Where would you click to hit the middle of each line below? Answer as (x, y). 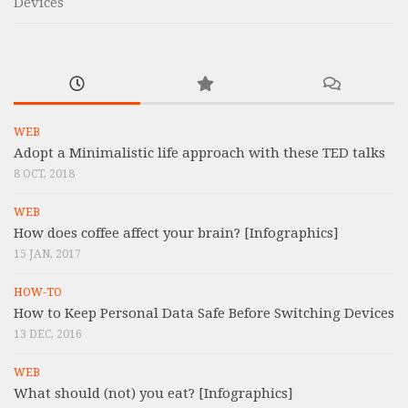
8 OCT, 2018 (44, 173)
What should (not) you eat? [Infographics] (153, 393)
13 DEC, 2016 (48, 334)
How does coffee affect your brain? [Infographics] (178, 233)
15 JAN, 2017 (47, 254)
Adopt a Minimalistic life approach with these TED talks (199, 153)
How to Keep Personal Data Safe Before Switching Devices (204, 313)
